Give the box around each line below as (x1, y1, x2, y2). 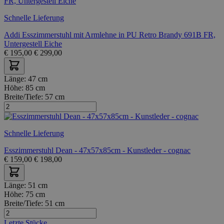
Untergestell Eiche (4, 39, 62, 48)
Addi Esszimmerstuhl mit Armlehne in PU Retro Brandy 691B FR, (4, 30, 215, 39)
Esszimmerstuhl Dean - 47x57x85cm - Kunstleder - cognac (4, 145, 190, 154)
